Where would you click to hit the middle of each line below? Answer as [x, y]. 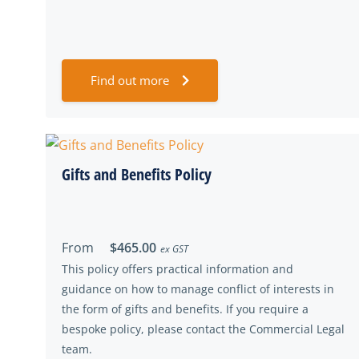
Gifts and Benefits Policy [137, 174]
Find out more [130, 80]
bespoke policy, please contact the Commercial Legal [203, 329]
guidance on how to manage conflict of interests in [198, 289]
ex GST [174, 249]
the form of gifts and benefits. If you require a [185, 309]
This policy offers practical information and [177, 269]
